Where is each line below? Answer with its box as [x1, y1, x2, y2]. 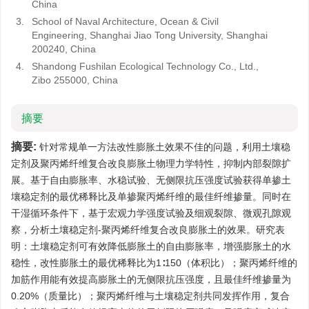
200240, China [32, 43, 96, 54]
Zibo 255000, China [32, 74, 118, 86]
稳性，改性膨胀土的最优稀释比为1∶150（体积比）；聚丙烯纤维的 [11, 257, 297, 268]
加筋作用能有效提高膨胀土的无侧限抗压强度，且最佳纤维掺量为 [11, 274, 291, 285]
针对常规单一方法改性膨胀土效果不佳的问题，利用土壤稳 [37, 141, 290, 152]
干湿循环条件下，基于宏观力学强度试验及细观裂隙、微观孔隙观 [11, 208, 291, 219]
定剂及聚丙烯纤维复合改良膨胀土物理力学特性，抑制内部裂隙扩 [11, 158, 291, 169]
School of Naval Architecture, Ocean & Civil [32, 16, 219, 27]
